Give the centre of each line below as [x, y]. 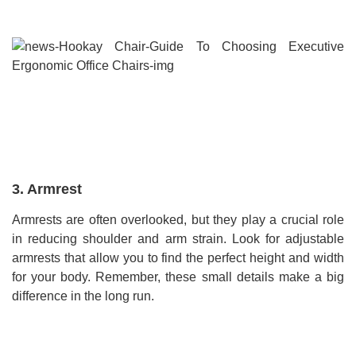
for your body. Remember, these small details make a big [178, 277]
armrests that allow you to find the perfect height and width [178, 258]
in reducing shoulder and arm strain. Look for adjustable [178, 239]
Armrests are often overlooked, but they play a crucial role [178, 220]
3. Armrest [47, 190]
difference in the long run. [83, 296]
